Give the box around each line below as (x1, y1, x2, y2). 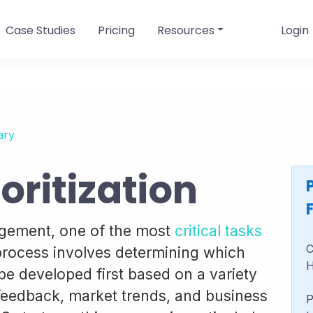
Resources (156, 22, 214, 38)
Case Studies (5, 22, 75, 38)
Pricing (97, 22, 135, 38)
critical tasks (175, 222, 262, 240)
